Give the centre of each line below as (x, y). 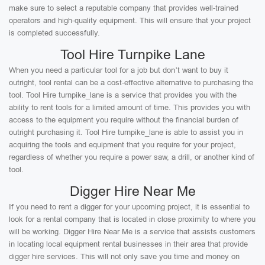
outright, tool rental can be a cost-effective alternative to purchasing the (131, 83)
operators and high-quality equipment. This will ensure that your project (130, 20)
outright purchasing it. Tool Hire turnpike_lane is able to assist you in (126, 132)
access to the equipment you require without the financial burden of (124, 120)
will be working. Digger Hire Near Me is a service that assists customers (132, 232)
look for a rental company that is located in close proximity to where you (132, 219)
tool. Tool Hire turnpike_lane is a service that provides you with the (123, 95)
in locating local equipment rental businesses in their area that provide (128, 244)
